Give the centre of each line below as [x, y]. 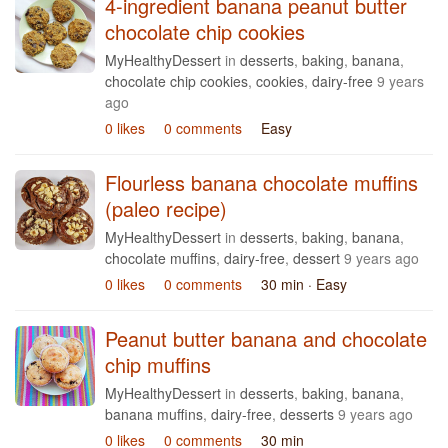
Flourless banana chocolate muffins [261, 182]
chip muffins [158, 364]
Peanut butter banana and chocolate [266, 338]
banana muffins [154, 414]
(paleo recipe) [166, 208]
